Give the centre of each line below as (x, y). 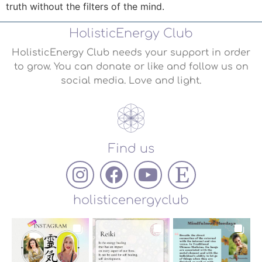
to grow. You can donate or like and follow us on (131, 67)
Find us (131, 149)
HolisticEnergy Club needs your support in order (131, 53)
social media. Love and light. (131, 81)
